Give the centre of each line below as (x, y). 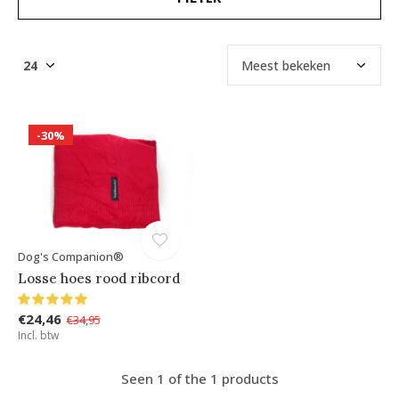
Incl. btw (38, 336)
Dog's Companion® (71, 257)
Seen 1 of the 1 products (199, 379)
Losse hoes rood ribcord (99, 279)
